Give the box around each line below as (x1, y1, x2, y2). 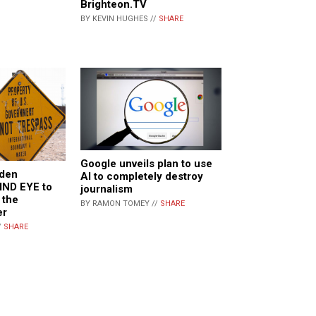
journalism (80, 183, 133, 196)
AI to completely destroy (80, 170, 203, 183)
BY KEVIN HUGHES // (80, 14, 159, 24)
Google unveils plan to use (80, 157, 212, 171)
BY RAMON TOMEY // (80, 199, 160, 209)
